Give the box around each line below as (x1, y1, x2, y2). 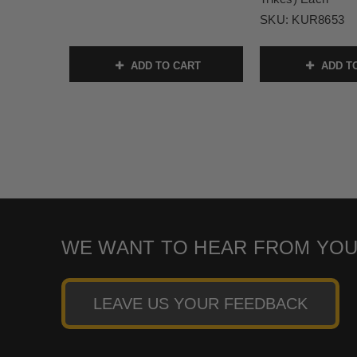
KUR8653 (292, 13, 344, 27)
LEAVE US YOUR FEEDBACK (92, 295, 308, 313)
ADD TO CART (127, 60, 201, 73)
